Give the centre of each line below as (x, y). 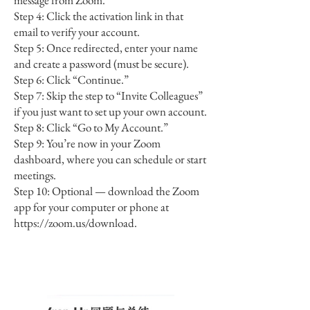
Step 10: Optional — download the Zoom (107, 191)
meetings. (35, 175)
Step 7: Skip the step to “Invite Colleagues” (108, 95)
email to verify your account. (77, 32)
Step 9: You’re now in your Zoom (87, 143)
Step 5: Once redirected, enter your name (106, 48)
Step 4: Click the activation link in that (99, 16)
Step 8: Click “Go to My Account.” (91, 127)
